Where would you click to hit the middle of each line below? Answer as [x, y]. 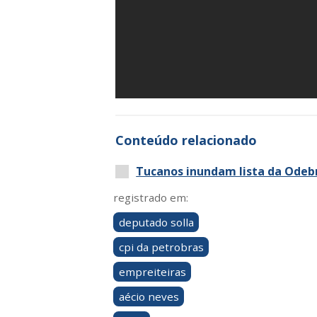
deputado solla [156, 223]
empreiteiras [152, 272]
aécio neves [149, 297]
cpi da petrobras [161, 247]
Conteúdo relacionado [186, 140]
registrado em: [151, 198]
